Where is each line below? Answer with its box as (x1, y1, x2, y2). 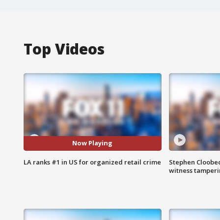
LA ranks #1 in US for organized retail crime (24, 157, 161, 166)
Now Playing (72, 138, 113, 148)
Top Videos (24, 38, 105, 59)
